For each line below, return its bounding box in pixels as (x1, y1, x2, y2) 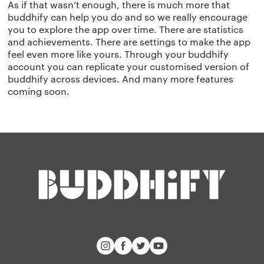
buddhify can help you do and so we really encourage (8, 10, 248, 23)
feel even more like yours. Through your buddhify (8, 47, 229, 60)
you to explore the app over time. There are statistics (8, 22, 244, 35)
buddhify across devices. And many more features (8, 72, 234, 85)
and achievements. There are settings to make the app (8, 35, 251, 48)
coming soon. (8, 84, 70, 97)
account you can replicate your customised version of (8, 60, 250, 72)
